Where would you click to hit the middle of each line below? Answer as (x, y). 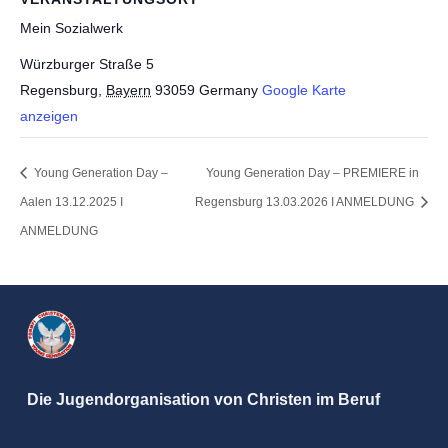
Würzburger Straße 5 (87, 64)
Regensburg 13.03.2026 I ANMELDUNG (305, 201)
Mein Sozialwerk (71, 28)
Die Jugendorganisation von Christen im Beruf (203, 399)
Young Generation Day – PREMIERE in (312, 172)
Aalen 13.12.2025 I (71, 201)
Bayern (128, 90)
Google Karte (304, 90)
